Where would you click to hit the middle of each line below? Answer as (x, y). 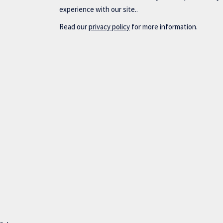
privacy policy (110, 27)
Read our (74, 27)
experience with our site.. (99, 9)
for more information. (164, 27)
